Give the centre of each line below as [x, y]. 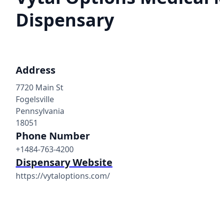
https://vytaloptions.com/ [63, 176]
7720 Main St [40, 87]
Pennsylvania [40, 111]
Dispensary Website [64, 162]
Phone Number [53, 136]
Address [36, 70]
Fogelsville [35, 99]
